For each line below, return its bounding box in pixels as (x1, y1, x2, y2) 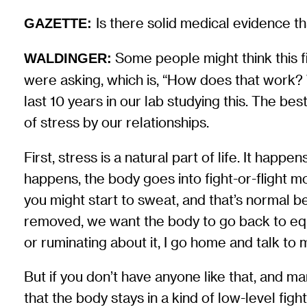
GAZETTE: (24, 15, 93, 31)
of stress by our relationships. (24, 114, 210, 131)
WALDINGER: (24, 51, 112, 66)
